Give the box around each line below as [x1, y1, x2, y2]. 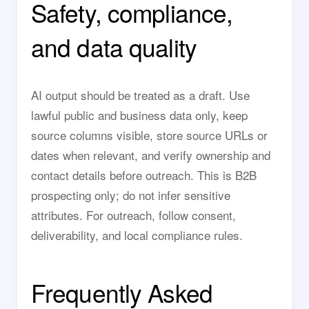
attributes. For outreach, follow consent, [31, 206, 236, 223]
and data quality [31, 30, 197, 64]
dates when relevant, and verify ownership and [31, 146, 270, 163]
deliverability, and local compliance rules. [31, 226, 243, 243]
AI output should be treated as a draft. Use [31, 86, 250, 103]
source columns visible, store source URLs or [31, 126, 268, 143]
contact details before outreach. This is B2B [31, 166, 257, 183]
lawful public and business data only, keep [31, 106, 248, 123]
